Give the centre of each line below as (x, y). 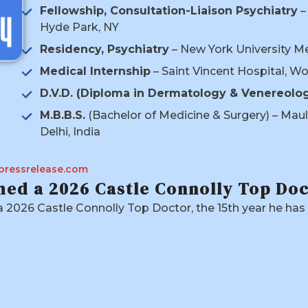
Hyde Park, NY (79, 27)
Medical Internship (95, 71)
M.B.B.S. (63, 115)
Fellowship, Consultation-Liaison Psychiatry (169, 11)
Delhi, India (70, 132)
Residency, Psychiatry (104, 49)
